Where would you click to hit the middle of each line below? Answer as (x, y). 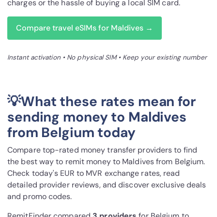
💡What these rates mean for (101, 102)
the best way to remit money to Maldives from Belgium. (106, 162)
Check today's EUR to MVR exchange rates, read (94, 173)
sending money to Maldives (97, 117)
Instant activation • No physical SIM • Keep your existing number (107, 58)
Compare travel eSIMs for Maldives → (85, 28)
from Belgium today (71, 133)
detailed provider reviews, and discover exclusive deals (107, 185)
